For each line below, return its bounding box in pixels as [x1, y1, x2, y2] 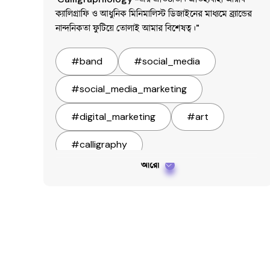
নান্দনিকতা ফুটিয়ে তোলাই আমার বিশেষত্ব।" [55, 22, 199, 34]
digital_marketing [80, 110, 155, 123]
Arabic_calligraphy [80, 166, 162, 178]
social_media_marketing [80, 83, 187, 95]
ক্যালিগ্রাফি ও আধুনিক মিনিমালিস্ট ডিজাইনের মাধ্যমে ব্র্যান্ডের [55, 7, 252, 20]
